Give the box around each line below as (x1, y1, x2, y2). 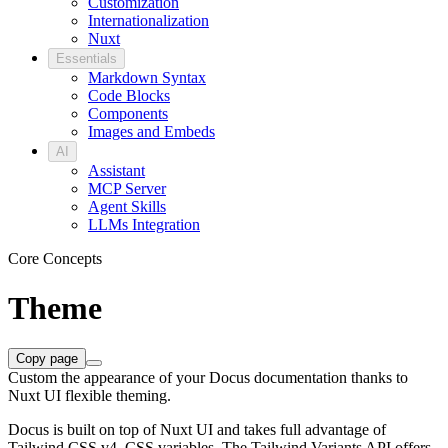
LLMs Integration (88, 216, 200, 234)
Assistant (88, 162, 145, 180)
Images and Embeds (88, 123, 215, 141)
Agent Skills (88, 198, 166, 216)
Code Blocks (88, 87, 170, 105)
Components (88, 105, 168, 123)
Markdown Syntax (88, 69, 206, 87)
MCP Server (88, 180, 166, 198)
